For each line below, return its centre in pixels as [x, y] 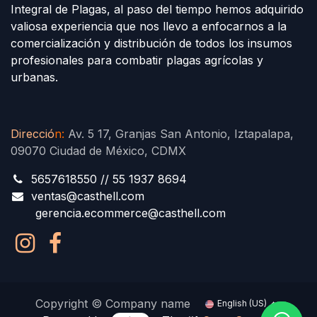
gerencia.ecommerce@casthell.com [131, 213]
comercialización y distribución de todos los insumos [151, 43]
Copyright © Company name [113, 303]
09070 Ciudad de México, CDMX [98, 150]
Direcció [33, 133]
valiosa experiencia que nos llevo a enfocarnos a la [149, 26]
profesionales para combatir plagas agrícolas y [139, 60]
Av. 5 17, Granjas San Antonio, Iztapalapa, [179, 133]
